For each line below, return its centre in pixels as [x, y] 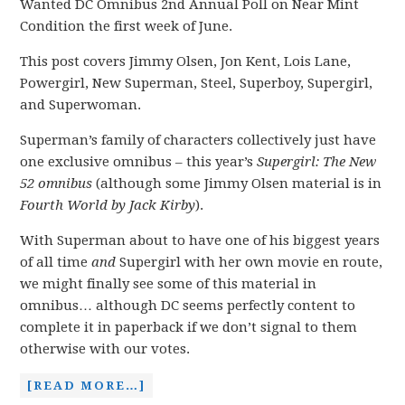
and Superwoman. [81, 105]
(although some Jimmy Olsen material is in [239, 184]
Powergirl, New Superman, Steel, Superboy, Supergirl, [197, 83]
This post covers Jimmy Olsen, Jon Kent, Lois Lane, [186, 61]
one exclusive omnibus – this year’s [139, 162]
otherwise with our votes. [105, 349]
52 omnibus [58, 184]
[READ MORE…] [87, 386]
